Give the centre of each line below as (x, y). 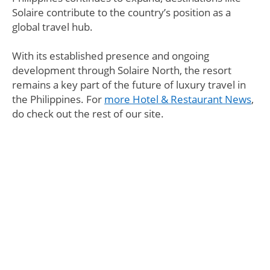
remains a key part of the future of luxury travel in (129, 85)
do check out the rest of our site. (88, 114)
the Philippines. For (58, 99)
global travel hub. (52, 27)
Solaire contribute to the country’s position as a (121, 13)
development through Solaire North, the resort (122, 71)
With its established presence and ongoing (111, 56)
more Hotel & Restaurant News (178, 99)
